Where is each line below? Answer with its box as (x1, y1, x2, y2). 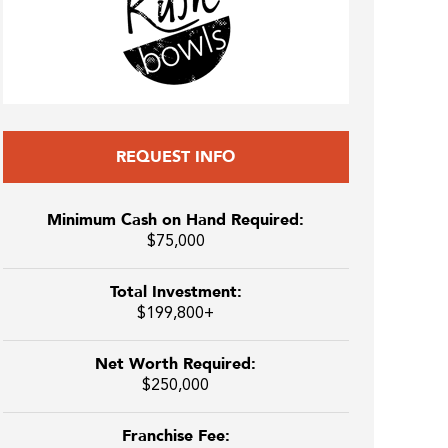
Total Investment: (109, 281, 242, 303)
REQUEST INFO (116, 146, 235, 168)
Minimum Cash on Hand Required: (47, 209, 304, 231)
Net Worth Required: (95, 353, 256, 375)
